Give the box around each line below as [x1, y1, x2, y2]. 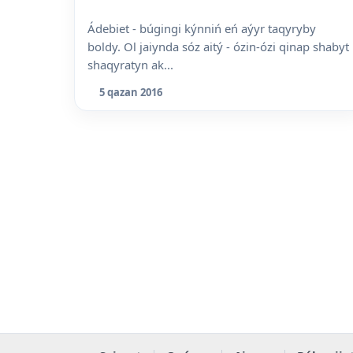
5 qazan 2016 [99, 85, 162, 100]
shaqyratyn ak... [87, 56, 173, 72]
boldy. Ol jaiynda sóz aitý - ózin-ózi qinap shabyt [87, 38, 349, 54]
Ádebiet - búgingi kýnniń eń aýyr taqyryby [87, 20, 316, 36]
